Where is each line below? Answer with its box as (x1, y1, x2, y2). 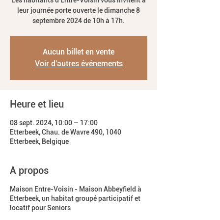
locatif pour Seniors (10, 204, 71, 212)
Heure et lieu (10, 98, 64, 110)
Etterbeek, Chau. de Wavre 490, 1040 (10, 128, 121, 136)
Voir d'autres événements (34, 59, 123, 68)
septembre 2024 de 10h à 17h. (32, 17, 125, 25)
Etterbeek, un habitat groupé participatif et (10, 194, 140, 202)
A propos (10, 165, 49, 176)
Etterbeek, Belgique (10, 137, 69, 145)
